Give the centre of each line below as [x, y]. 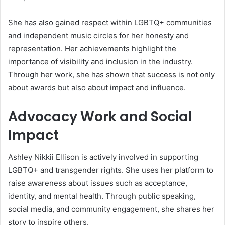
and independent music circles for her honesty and [98, 35]
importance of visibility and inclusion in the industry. [100, 61]
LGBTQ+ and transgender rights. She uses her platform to [111, 170]
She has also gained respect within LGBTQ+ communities [110, 22]
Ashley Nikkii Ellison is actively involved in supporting [103, 157]
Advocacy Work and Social [100, 116]
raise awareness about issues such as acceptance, [98, 183]
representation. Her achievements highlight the [92, 48]
